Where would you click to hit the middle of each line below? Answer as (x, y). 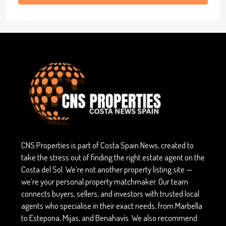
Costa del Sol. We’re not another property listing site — (107, 169)
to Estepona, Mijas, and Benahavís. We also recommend (109, 218)
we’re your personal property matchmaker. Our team (105, 182)
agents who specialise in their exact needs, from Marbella (112, 206)
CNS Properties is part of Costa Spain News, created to (107, 145)
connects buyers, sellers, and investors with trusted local (110, 194)
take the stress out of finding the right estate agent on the (113, 157)
